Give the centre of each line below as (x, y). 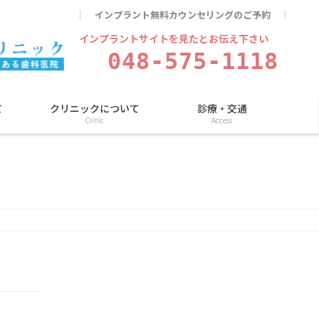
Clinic (95, 120)
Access (222, 120)
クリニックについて (95, 108)
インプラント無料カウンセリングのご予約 (183, 15)
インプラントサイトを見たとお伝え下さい (174, 38)
